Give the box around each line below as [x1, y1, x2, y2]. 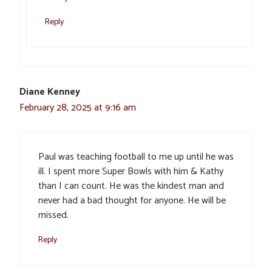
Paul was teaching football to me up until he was [38, 149, 234, 166]
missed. [38, 207, 69, 224]
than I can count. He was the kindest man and [38, 178, 224, 195]
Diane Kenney [19, 84, 80, 101]
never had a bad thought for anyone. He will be [38, 192, 226, 209]
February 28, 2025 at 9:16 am [19, 100, 136, 117]
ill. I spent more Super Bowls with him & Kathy [38, 163, 223, 180]
